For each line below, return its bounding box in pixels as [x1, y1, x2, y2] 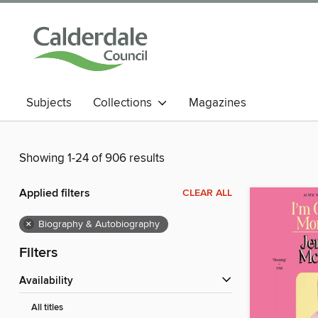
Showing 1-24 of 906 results [19, 150, 165, 167]
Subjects [26, 95, 72, 111]
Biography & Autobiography [38, 218, 160, 231]
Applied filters [19, 186, 90, 202]
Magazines [189, 95, 246, 111]
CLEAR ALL [182, 187, 232, 200]
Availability [26, 275, 73, 288]
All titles [31, 302, 63, 314]
